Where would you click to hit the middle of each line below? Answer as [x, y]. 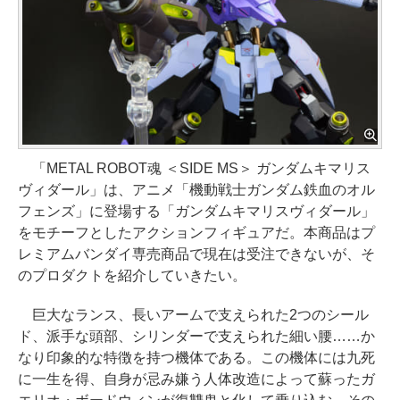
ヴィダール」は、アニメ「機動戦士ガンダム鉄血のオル [196, 190]
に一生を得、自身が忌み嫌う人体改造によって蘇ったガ [196, 379]
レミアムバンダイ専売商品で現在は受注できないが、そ [196, 254]
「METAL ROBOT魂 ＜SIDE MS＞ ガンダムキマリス [194, 169]
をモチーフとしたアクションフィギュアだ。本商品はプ [196, 233]
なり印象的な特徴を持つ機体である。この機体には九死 [196, 358]
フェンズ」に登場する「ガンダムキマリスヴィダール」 [196, 212]
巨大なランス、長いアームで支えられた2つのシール [193, 315]
